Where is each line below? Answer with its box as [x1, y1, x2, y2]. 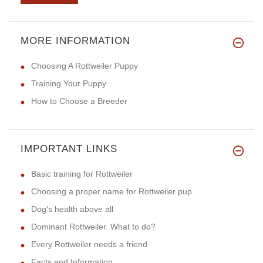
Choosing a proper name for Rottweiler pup [31, 187, 192, 197]
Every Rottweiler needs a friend [31, 240, 147, 249]
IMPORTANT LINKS [21, 143, 117, 155]
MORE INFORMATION [21, 35, 130, 47]
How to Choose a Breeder [31, 96, 127, 106]
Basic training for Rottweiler [31, 169, 133, 179]
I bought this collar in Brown [80, 42, 183, 52]
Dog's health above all [31, 204, 113, 214]
